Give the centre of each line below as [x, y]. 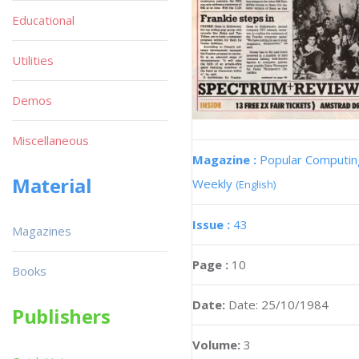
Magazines [42, 231]
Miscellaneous [50, 140]
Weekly [214, 183]
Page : [212, 264]
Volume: [218, 344]
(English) [256, 184]
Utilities [33, 60]
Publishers [61, 316]
